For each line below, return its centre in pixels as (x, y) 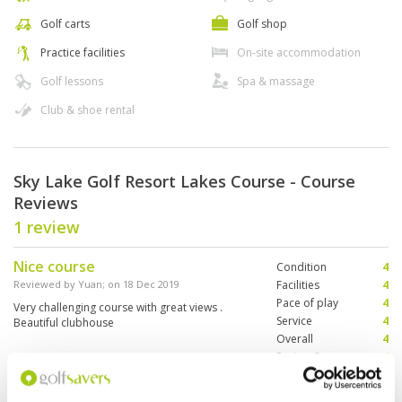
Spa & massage (276, 82)
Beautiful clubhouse (64, 323)
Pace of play (307, 303)
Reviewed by (46, 284)
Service (294, 321)
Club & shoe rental (87, 110)
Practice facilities (83, 53)
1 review (47, 227)
